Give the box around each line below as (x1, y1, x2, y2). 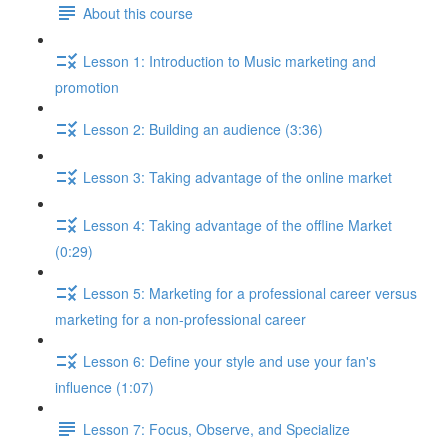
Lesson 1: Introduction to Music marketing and (83, 50, 376, 71)
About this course (83, 2, 193, 23)
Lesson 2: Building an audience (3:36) (83, 118, 323, 139)
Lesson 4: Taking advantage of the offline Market (83, 214, 392, 235)
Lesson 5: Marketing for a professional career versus (83, 282, 417, 303)
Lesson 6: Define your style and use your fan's (83, 350, 376, 371)
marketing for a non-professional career (55, 309, 306, 329)
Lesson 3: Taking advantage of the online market (83, 166, 392, 187)
